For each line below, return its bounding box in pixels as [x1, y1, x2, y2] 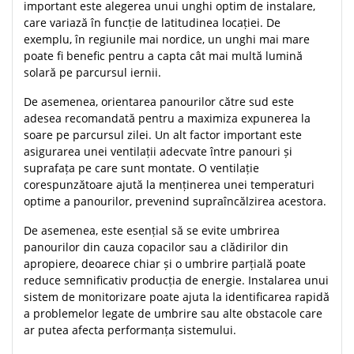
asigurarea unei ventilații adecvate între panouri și [24, 144, 292, 160]
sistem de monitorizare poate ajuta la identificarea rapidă [24, 289, 330, 305]
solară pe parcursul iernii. [24, 65, 161, 81]
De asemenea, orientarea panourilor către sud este [24, 94, 294, 110]
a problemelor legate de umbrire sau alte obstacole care [24, 306, 322, 322]
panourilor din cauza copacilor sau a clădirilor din [24, 239, 288, 255]
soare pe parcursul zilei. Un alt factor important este [24, 127, 302, 143]
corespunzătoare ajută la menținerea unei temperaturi [24, 177, 314, 193]
